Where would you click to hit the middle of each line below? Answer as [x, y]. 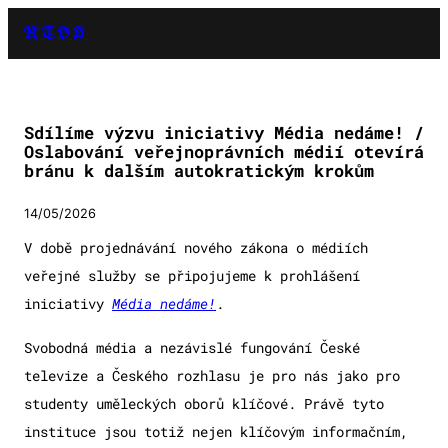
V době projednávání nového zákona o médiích [196, 248]
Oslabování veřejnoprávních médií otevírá [224, 152]
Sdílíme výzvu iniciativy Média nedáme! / [224, 133]
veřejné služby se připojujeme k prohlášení [192, 276]
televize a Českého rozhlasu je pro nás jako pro [212, 376]
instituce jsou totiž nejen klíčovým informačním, [216, 432]
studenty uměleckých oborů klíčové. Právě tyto [204, 404]
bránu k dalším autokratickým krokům [199, 171]
